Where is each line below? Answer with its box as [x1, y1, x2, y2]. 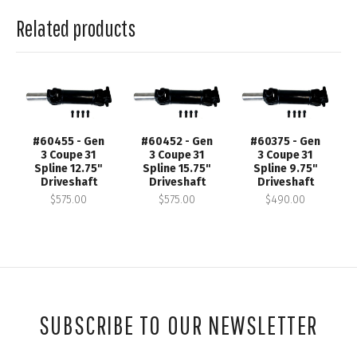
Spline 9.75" [253, 161, 318, 175]
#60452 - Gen [141, 134, 214, 148]
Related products [16, 14, 135, 41]
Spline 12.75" [34, 161, 104, 175]
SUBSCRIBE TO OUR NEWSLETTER [38, 309, 319, 339]
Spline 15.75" [143, 161, 212, 175]
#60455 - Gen [33, 134, 105, 148]
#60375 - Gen [250, 134, 321, 148]
